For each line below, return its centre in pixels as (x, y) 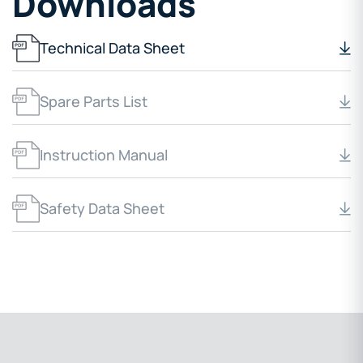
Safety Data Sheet (102, 209)
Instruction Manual (104, 155)
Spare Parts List (94, 102)
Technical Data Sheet (112, 48)
